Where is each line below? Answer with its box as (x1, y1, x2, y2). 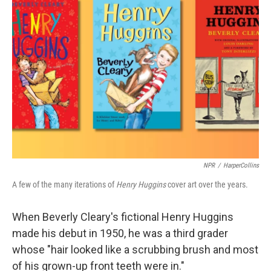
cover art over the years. (166, 180, 248, 189)
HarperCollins (223, 162, 259, 169)
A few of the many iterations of (12, 180, 116, 189)
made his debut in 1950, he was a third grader (12, 227, 228, 240)
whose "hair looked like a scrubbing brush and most (12, 243, 258, 256)
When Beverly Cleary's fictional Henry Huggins (12, 211, 233, 223)
